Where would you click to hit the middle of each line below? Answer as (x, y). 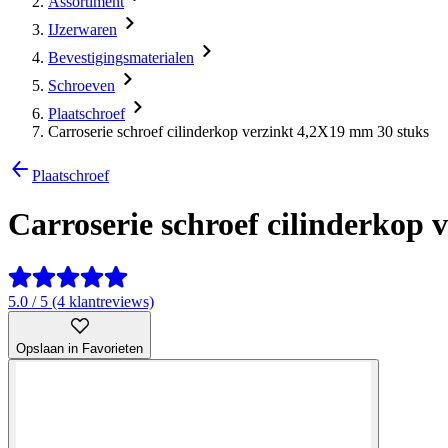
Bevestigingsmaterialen (121, 57)
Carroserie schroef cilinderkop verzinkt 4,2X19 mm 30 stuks (238, 131)
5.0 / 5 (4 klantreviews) (81, 301)
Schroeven (81, 85)
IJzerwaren (82, 29)
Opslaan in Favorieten (79, 348)
